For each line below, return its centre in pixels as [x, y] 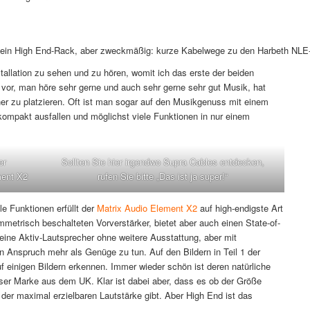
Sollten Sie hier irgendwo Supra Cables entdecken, [163, 162]
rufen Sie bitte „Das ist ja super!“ [163, 176]
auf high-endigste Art [240, 208]
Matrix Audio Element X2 [147, 208]
